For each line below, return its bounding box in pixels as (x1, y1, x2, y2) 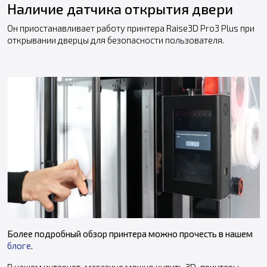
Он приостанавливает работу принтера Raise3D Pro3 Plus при (7, 23, 254, 34)
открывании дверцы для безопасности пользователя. (7, 35, 224, 46)
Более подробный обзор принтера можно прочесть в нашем (7, 228, 253, 240)
